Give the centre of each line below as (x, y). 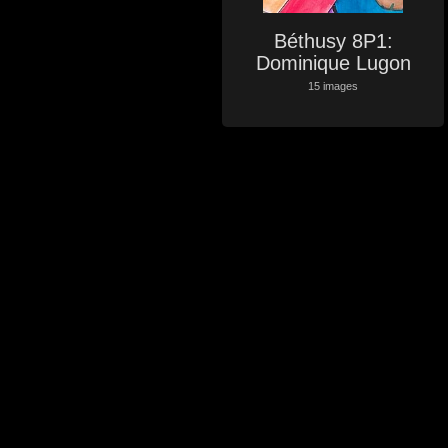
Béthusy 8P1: (333, 40)
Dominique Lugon (333, 62)
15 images (333, 86)
